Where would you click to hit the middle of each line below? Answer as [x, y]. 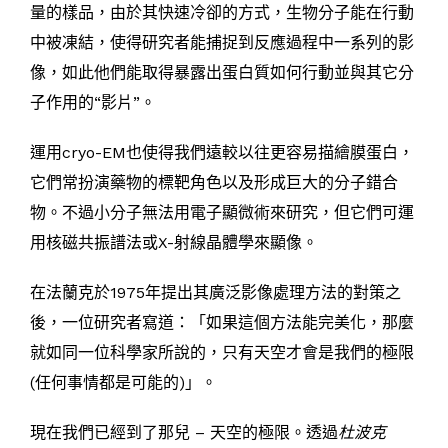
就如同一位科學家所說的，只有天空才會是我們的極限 [222, 353]
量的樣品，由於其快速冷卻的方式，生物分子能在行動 [222, 13]
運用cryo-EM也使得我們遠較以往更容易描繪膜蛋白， [222, 153]
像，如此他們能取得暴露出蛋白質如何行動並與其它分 [222, 73]
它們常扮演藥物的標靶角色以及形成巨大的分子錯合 [214, 183]
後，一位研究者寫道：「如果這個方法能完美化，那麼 [222, 323]
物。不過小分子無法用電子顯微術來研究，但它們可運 [222, 213]
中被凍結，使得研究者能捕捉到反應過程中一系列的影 [222, 43]
